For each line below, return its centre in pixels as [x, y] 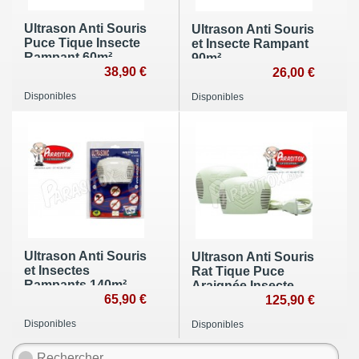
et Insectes [57, 270]
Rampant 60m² [68, 57]
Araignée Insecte [243, 285]
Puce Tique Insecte [82, 42]
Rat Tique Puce [238, 271]
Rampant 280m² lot [248, 300]
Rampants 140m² [75, 284]
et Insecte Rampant [250, 43]
